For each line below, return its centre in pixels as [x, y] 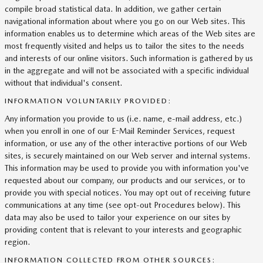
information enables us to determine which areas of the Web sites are [130, 33]
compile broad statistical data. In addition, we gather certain [113, 9]
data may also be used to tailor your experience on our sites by [117, 217]
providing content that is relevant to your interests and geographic [123, 230]
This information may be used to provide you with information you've [127, 168]
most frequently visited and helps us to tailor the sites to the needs [124, 46]
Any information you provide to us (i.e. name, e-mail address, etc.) [123, 119]
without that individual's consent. [63, 83]
